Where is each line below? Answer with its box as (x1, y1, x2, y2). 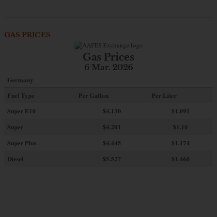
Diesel (7, 154, 24, 164)
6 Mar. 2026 (84, 62, 133, 73)
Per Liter (151, 91, 177, 100)
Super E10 (7, 106, 36, 116)
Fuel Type (7, 91, 34, 100)
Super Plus (7, 138, 36, 148)
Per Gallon (78, 91, 108, 100)
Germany (7, 75, 33, 85)
